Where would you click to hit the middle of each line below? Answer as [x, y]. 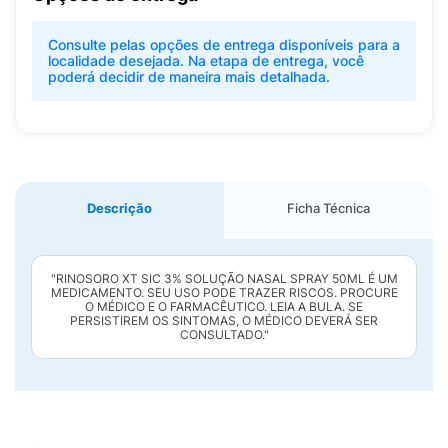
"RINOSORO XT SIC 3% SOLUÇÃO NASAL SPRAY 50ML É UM [224, 278]
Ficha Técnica [328, 208]
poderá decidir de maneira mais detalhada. [189, 76]
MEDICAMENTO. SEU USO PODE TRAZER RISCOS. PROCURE [224, 292]
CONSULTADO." [224, 334]
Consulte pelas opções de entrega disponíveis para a [224, 44]
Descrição [119, 208]
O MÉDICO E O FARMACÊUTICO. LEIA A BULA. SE [224, 306]
